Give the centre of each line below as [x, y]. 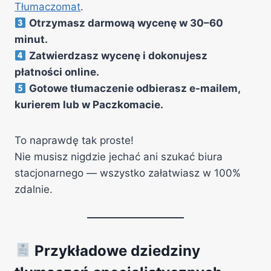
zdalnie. [34, 189]
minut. [31, 39]
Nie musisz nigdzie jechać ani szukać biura [119, 157]
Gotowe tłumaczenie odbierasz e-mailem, [135, 88]
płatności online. [57, 72]
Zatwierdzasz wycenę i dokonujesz [119, 56]
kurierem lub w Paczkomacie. [89, 105]
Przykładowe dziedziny [116, 251]
